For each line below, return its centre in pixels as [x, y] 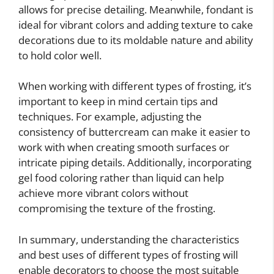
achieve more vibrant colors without [103, 193]
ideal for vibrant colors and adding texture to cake [136, 24]
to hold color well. [60, 55]
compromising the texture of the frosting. [117, 209]
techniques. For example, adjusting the [110, 117]
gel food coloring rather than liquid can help [121, 178]
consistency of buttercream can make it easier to [134, 132]
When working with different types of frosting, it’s [135, 86]
